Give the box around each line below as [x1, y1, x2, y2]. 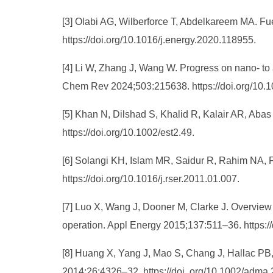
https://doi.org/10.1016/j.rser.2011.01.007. [62, 174, 239, 184]
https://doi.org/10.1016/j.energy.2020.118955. [62, 35, 256, 45]
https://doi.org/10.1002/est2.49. [62, 127, 194, 138]
